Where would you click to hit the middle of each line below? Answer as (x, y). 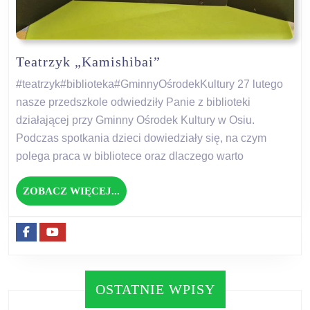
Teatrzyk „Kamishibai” (88, 61)
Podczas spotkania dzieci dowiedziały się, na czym (141, 138)
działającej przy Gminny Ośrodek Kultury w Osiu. (135, 120)
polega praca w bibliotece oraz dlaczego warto (130, 156)
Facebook (51, 231)
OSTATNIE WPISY (155, 289)
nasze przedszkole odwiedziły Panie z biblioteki (133, 102)
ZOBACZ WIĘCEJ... (71, 191)
